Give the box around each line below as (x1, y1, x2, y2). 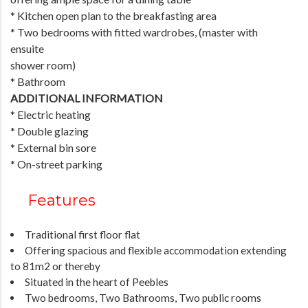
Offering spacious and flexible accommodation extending (25, 243, 287, 256)
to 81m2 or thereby (10, 259, 100, 272)
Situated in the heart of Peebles (25, 275, 169, 288)
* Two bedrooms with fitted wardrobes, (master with (10, 25, 258, 38)
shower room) (10, 58, 76, 71)
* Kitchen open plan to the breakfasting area (10, 8, 217, 22)
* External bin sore (10, 140, 96, 154)
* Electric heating (10, 107, 91, 121)
